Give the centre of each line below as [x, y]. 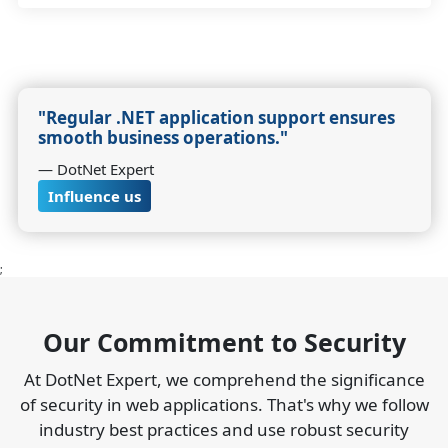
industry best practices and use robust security [224, 429]
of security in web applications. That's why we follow [224, 404]
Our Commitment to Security [224, 341]
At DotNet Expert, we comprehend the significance [224, 379]
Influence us [94, 195]
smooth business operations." [162, 137]
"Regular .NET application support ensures [216, 117]
